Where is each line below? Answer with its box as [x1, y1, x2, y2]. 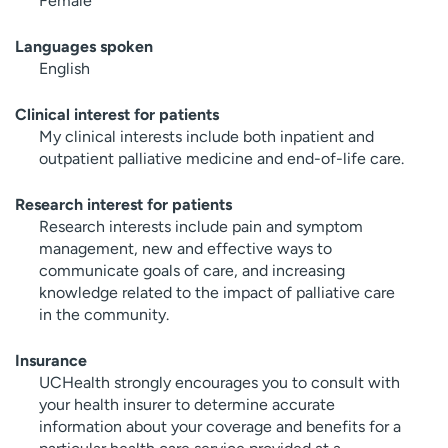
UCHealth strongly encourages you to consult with [39, 372, 400, 392]
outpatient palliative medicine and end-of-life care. [39, 148, 404, 168]
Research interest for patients [15, 194, 232, 214]
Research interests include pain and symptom [39, 216, 363, 236]
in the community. [39, 304, 169, 324]
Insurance [15, 350, 87, 370]
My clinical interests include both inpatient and [39, 126, 374, 146]
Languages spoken [15, 36, 153, 56]
